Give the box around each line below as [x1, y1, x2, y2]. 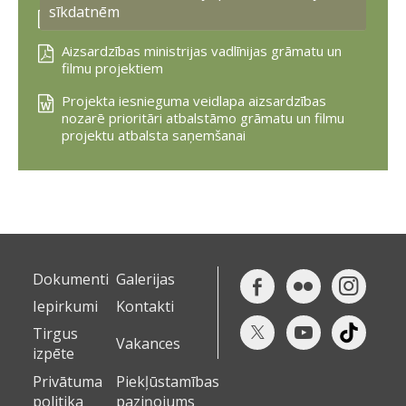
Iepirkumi [33, 296, 98, 317]
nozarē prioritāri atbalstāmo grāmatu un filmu [62, 108, 344, 127]
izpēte [33, 343, 74, 364]
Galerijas [116, 269, 176, 290]
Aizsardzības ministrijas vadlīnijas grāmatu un [62, 41, 342, 60]
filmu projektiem [62, 58, 163, 77]
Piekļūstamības [116, 371, 220, 391]
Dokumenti [33, 269, 109, 290]
